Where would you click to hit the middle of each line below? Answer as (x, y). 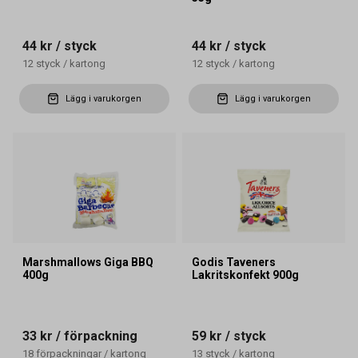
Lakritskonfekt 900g (245, 275)
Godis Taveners (234, 263)
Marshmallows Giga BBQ (88, 263)
